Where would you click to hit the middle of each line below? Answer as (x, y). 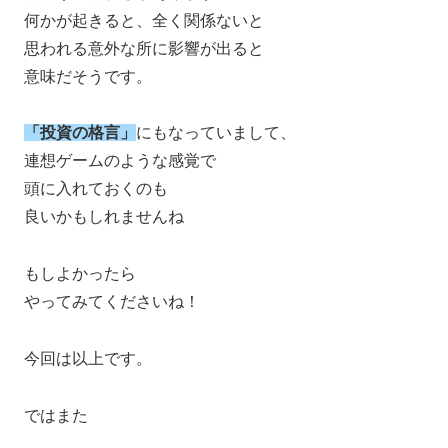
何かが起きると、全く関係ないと (144, 20)
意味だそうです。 (88, 76)
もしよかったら (80, 274)
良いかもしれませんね (104, 217)
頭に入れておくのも (96, 189)
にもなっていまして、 (216, 133)
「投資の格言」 (80, 133)
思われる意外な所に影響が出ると (144, 48)
